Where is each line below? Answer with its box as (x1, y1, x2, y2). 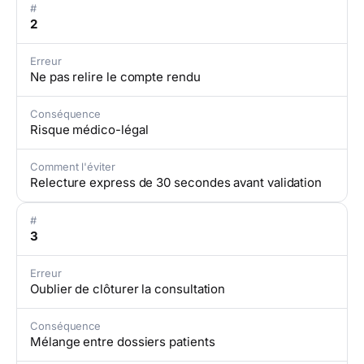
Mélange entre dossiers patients (30, 334, 215, 349)
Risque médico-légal (30, 122, 149, 137)
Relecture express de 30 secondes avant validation (30, 175, 323, 190)
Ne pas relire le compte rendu (30, 69, 201, 84)
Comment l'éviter (30, 160, 115, 173)
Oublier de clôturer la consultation (30, 281, 226, 297)
